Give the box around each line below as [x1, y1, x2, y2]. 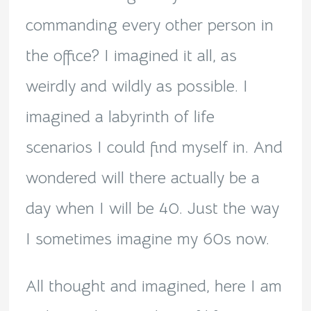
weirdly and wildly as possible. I [25, 76, 248, 97]
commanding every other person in [25, 15, 274, 36]
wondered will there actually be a [25, 167, 260, 189]
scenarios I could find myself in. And [25, 137, 283, 158]
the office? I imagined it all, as [25, 45, 237, 67]
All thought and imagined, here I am [25, 276, 282, 297]
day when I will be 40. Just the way [25, 198, 279, 219]
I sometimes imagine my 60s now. [25, 228, 269, 250]
